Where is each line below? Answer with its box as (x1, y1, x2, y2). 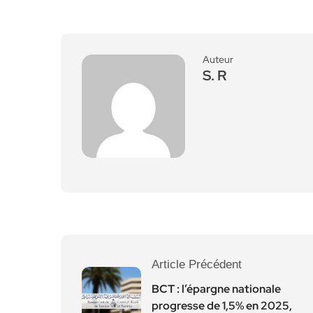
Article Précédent (152, 258, 242, 271)
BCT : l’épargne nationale (152, 282, 281, 296)
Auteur (203, 53, 233, 66)
